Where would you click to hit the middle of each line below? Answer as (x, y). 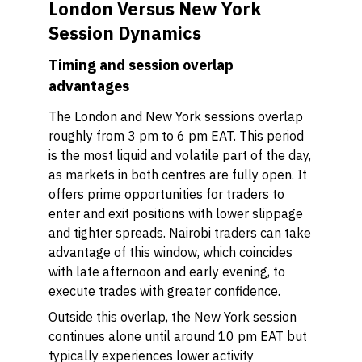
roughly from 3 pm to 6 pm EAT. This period (176, 136)
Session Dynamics (125, 33)
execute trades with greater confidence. (164, 291)
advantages (89, 86)
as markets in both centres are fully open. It (178, 175)
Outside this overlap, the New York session (173, 317)
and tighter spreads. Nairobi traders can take (180, 233)
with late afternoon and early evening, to (167, 271)
